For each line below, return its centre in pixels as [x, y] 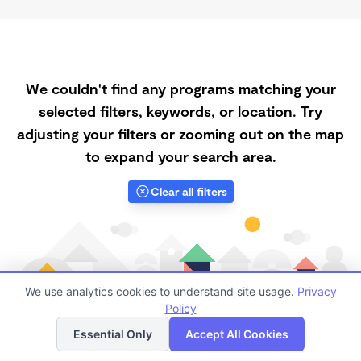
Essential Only [113, 334]
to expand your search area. [180, 156]
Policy [180, 308]
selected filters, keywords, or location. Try [180, 111]
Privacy [317, 291]
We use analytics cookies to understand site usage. [161, 291]
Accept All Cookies [237, 334]
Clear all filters [189, 191]
